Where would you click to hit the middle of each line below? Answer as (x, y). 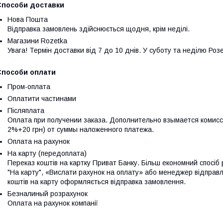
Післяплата (26, 111)
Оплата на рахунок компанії (53, 203)
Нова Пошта (28, 19)
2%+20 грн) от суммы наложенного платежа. (81, 129)
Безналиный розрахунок (48, 194)
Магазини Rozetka (37, 41)
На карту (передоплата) (47, 153)
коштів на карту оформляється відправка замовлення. (97, 182)
